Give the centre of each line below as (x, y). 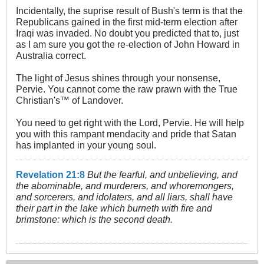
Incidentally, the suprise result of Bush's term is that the (129, 11)
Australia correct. (51, 56)
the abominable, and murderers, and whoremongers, (125, 186)
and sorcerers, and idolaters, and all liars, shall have (124, 197)
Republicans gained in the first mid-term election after (127, 22)
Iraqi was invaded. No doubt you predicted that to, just (127, 33)
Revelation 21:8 (50, 175)
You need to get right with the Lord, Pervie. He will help (130, 123)
